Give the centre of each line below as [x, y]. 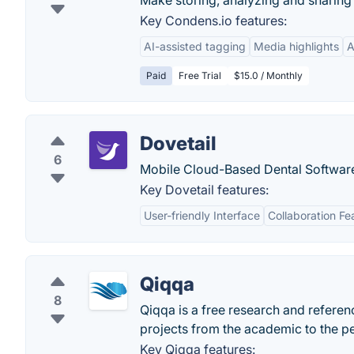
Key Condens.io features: [213, 21]
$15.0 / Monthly [268, 76]
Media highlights [296, 47]
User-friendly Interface [202, 216]
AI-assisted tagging [195, 47]
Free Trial [200, 76]
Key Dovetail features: [204, 190]
